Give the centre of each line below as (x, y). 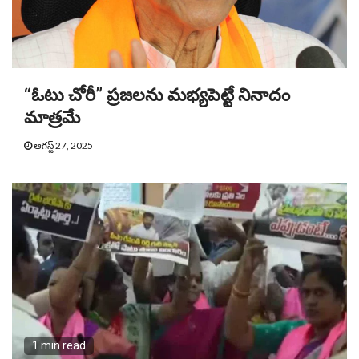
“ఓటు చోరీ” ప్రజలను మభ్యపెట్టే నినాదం (157, 95)
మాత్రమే (52, 118)
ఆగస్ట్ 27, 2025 (63, 146)
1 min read (59, 346)
